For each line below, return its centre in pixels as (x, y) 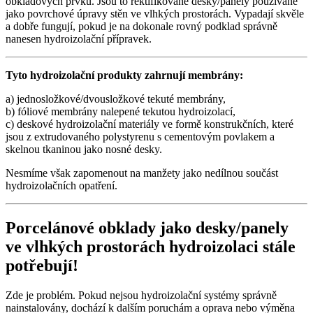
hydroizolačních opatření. (61, 186)
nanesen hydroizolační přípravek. (79, 39)
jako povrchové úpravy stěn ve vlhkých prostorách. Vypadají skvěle (155, 14)
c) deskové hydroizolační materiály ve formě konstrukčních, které (150, 124)
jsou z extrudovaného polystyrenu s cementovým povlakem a (140, 137)
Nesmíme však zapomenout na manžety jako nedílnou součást (142, 173)
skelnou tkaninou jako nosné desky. (84, 150)
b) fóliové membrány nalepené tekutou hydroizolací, (121, 112)
